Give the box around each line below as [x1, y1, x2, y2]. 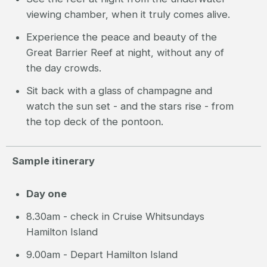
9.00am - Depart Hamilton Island [26, 248, 181, 260]
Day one [26, 187, 67, 200]
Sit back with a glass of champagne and [26, 84, 212, 97]
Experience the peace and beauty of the [26, 30, 217, 43]
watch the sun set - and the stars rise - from [26, 100, 234, 112]
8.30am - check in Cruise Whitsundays [26, 210, 204, 222]
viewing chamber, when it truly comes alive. [26, 8, 230, 20]
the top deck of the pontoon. [26, 115, 163, 128]
